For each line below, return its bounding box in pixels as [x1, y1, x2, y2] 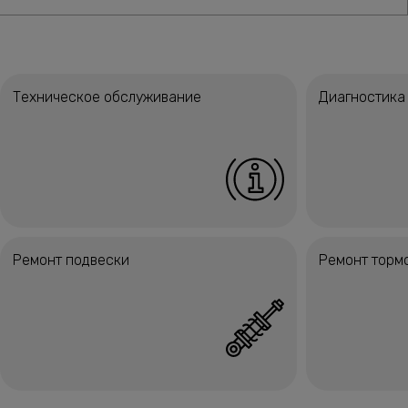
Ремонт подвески [13, 251, 129, 269]
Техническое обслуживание [13, 88, 201, 106]
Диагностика [319, 88, 405, 106]
